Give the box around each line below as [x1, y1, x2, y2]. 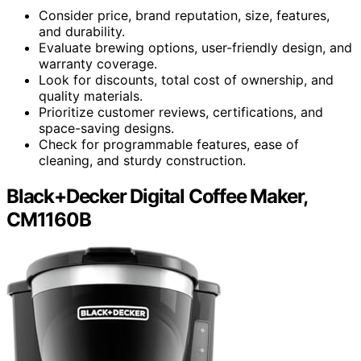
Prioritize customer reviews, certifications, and [39, 103, 323, 120]
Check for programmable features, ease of [39, 135, 299, 152]
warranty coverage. [39, 55, 157, 72]
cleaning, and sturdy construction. [39, 151, 246, 168]
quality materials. [39, 87, 143, 104]
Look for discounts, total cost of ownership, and [39, 71, 334, 88]
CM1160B [6, 207, 91, 231]
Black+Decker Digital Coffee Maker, [6, 184, 308, 208]
